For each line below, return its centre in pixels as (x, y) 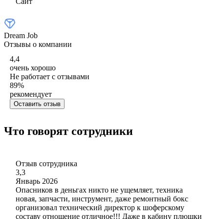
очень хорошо (33, 67)
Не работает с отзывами (50, 76)
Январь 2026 (37, 181)
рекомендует (31, 94)
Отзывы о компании (38, 44)
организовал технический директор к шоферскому (100, 207)
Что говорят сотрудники (68, 131)
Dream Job (21, 35)
